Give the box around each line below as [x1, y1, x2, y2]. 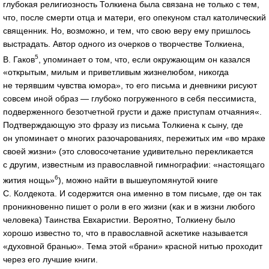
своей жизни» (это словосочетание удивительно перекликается [3, 147, 253, 157]
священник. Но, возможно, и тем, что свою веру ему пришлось [3, 25, 250, 35]
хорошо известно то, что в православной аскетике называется [3, 228, 248, 238]
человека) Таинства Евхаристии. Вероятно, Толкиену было [3, 215, 235, 225]
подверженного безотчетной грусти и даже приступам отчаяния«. [3, 107, 262, 117]
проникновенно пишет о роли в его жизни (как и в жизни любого [3, 202, 255, 212]
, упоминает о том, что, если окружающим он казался [38, 54, 250, 64]
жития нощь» [3, 175, 55, 186]
